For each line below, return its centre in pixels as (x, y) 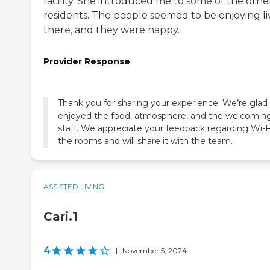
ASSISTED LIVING (74, 186)
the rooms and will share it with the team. (145, 141)
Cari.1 (61, 216)
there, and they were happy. (111, 30)
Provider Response (87, 61)
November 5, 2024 (155, 250)
